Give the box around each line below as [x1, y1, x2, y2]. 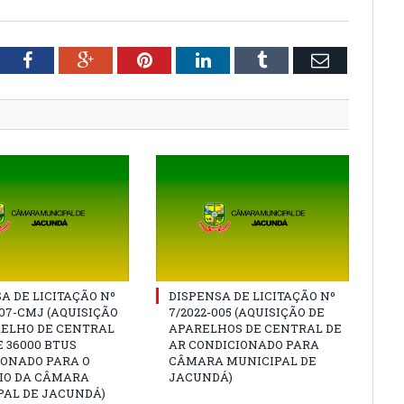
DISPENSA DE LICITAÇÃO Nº [169, 287, 335, 304]
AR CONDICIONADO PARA [169, 335, 319, 353]
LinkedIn [209, 50, 277, 69]
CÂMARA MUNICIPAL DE [169, 352, 317, 369]
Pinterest [151, 50, 216, 69]
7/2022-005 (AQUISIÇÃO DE [169, 303, 325, 320]
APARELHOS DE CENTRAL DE [169, 319, 342, 336]
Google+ [93, 50, 157, 69]
